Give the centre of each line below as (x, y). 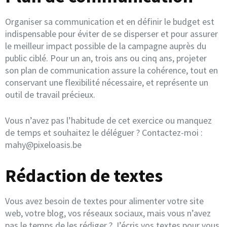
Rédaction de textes (84, 175)
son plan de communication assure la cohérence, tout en (111, 70)
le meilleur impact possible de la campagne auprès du (106, 46)
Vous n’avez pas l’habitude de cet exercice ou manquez (108, 120)
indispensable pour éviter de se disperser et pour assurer (111, 33)
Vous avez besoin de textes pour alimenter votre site (104, 201)
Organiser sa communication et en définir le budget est (110, 21)
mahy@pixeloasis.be (43, 144)
